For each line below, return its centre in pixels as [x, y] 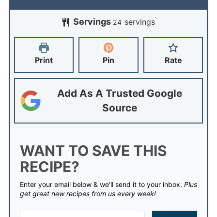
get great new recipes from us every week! [88, 193]
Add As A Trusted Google [119, 93]
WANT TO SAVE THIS [93, 150]
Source [119, 108]
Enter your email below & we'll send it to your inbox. [104, 184]
